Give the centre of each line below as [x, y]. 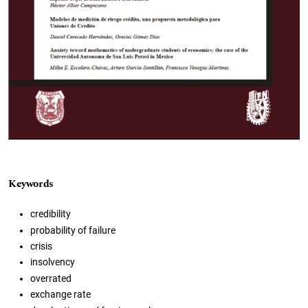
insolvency [53, 262]
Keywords [31, 184]
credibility [51, 214]
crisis [41, 246]
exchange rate [60, 295]
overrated [51, 278]
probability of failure [73, 230]
